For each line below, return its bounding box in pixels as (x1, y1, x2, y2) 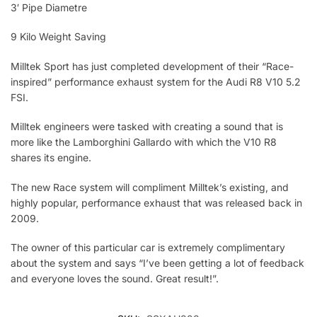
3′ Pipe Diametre (11, 1, 87, 14)
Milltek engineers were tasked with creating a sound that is (11, 120, 283, 133)
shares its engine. (11, 151, 91, 164)
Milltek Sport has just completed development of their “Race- (11, 59, 294, 72)
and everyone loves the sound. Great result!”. (11, 272, 219, 285)
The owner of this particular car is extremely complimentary (11, 241, 285, 254)
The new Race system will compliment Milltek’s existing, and (11, 180, 289, 193)
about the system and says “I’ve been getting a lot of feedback (11, 257, 304, 270)
